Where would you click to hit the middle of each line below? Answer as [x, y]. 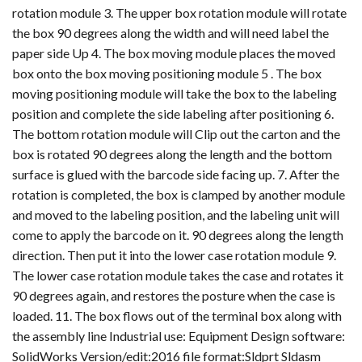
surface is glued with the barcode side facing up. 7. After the [176, 175]
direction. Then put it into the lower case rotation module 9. [174, 255]
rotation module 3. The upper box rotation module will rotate [179, 13]
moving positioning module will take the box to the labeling [175, 94]
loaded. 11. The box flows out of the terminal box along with [177, 316]
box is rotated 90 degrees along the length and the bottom [172, 154]
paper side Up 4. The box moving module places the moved [174, 53]
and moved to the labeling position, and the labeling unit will [176, 215]
